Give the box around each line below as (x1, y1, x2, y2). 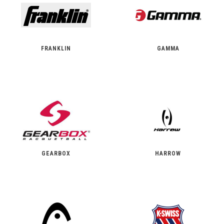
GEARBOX (41, 150, 70, 157)
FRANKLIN (41, 45, 71, 52)
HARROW (155, 150, 181, 157)
